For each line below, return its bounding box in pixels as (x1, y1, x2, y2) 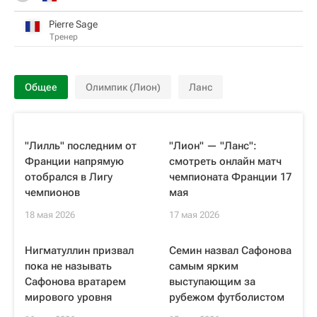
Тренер (50, 31, 78, 42)
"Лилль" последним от (25, 139, 137, 152)
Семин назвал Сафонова (169, 244, 292, 257)
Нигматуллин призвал (25, 244, 134, 257)
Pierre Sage (49, 18, 98, 30)
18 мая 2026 (25, 209, 75, 220)
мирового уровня (25, 291, 112, 304)
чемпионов (25, 186, 80, 199)
